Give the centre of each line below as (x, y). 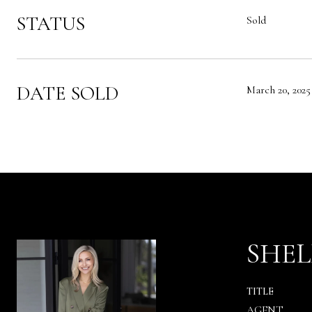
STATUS (51, 24)
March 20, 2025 (279, 90)
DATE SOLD (68, 93)
